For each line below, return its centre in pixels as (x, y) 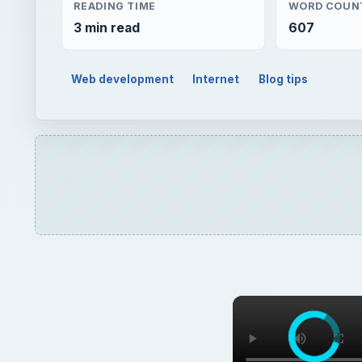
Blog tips (284, 79)
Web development (122, 79)
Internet (216, 79)
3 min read (107, 27)
